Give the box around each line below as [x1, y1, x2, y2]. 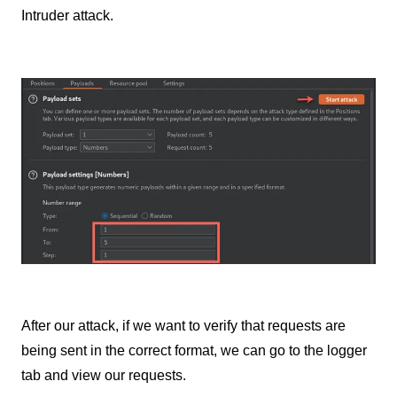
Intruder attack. [21, 8, 113, 24]
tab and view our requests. [21, 367, 186, 383]
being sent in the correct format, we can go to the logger [21, 342, 367, 358]
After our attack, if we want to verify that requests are [21, 317, 346, 333]
